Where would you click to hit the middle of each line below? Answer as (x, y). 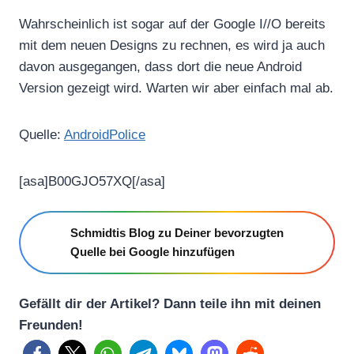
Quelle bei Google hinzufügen (153, 251)
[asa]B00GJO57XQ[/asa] (92, 181)
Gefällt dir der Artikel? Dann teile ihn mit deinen (170, 303)
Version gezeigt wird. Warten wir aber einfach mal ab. (176, 88)
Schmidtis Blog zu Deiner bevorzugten (177, 232)
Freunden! (51, 325)
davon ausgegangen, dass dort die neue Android (160, 66)
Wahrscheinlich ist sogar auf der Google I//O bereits (172, 24)
